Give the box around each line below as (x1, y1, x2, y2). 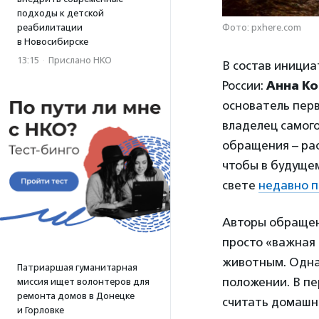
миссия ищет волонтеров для (17, 276, 150, 287)
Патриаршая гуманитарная (17, 262, 137, 273)
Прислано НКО (48, 55, 112, 66)
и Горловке (17, 305, 64, 315)
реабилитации (17, 22, 83, 33)
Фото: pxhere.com (222, 21, 301, 33)
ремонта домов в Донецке (17, 291, 135, 301)
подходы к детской (17, 8, 104, 19)
